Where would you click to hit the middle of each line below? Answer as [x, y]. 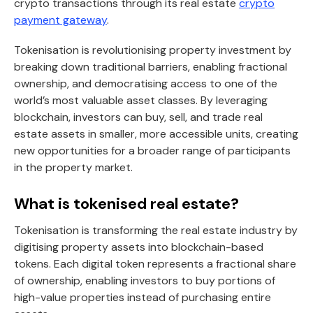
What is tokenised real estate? [126, 204]
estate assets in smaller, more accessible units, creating [156, 133]
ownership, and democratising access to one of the [146, 83]
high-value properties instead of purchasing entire [143, 298]
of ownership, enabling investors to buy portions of [145, 281]
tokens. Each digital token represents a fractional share [155, 264]
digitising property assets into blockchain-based [139, 247]
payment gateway [60, 20]
